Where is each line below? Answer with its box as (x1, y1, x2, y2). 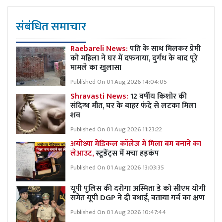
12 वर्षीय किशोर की (130, 89, 187, 103)
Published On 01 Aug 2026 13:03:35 (70, 162, 164, 173)
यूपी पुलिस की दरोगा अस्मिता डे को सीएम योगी (70, 181, 206, 195)
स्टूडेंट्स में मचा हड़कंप (96, 146, 159, 160)
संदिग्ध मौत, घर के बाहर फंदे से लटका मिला (70, 99, 196, 112)
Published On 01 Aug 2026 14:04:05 (70, 76, 167, 87)
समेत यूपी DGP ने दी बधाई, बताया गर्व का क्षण (70, 191, 205, 205)
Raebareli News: (70, 42, 130, 55)
